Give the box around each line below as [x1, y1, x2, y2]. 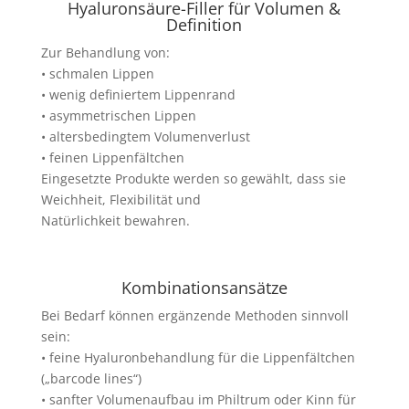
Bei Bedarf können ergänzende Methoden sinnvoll [40, 307, 349, 324]
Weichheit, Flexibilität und [40, 191, 201, 208]
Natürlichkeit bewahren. [40, 212, 190, 229]
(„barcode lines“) [40, 370, 142, 387]
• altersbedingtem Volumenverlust [40, 128, 250, 145]
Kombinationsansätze [121, 277, 288, 299]
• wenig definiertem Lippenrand [40, 86, 236, 103]
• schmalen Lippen [40, 65, 154, 82]
